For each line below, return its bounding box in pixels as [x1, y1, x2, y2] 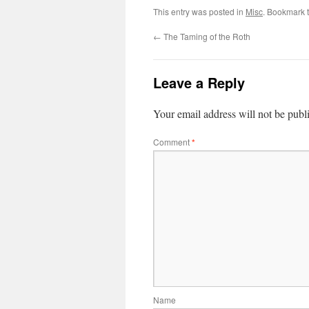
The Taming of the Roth [161, 30, 250, 42]
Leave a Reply [153, 72, 245, 92]
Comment [153, 136, 192, 148]
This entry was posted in [153, 6, 246, 17]
